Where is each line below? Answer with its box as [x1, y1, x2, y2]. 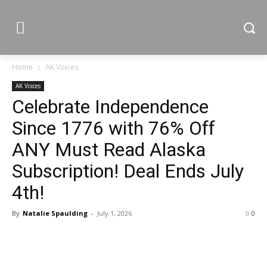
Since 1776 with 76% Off [12, 117, 215, 139]
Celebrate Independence [12, 95, 209, 118]
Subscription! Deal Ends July [12, 160, 244, 182]
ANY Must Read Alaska [12, 138, 206, 161]
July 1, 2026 [97, 209, 132, 218]
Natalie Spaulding [23, 209, 88, 218]
